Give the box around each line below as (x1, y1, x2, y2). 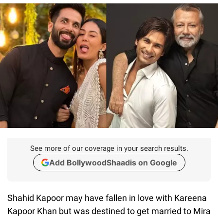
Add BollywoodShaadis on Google (49, 157, 177, 167)
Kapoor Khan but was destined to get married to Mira (7, 205, 211, 216)
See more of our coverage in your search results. (30, 144, 188, 153)
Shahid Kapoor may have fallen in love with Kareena (7, 192, 207, 203)
